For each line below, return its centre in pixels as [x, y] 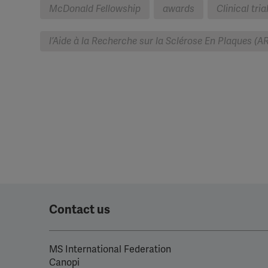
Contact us [80, 210]
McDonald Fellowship [95, 9]
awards [179, 9]
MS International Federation [110, 249]
